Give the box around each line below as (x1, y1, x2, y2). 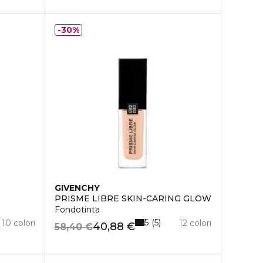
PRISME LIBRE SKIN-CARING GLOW (54, 193, 211, 204)
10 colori (1, 218, 35, 228)
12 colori (178, 218, 211, 228)
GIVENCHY (54, 183, 100, 193)
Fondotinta (54, 204, 100, 215)
